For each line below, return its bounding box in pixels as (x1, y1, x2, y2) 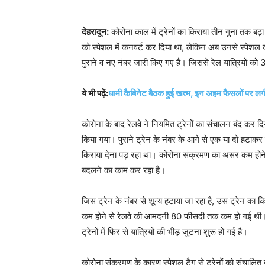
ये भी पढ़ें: (82, 88, 108, 99)
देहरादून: (82, 26, 109, 37)
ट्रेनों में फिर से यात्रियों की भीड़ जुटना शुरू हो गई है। (82, 226, 248, 237)
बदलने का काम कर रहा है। (82, 164, 166, 176)
